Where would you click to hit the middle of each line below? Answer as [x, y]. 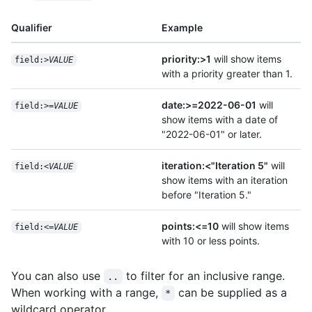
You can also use [57, 275]
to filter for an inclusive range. [205, 275]
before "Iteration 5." [206, 194]
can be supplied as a [232, 292]
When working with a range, [86, 292]
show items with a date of [220, 119]
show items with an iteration [225, 180]
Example [182, 27]
